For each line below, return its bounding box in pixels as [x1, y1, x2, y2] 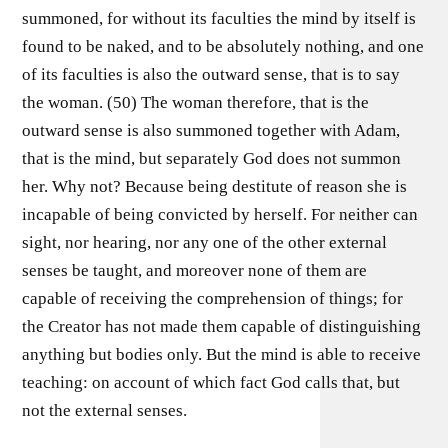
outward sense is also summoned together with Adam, [22, 120, 401, 140]
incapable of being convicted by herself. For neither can [22, 204, 419, 224]
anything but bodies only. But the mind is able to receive [22, 344, 422, 364]
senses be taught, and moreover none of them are [22, 260, 368, 280]
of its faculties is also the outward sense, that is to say [22, 64, 401, 84]
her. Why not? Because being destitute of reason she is [22, 176, 408, 196]
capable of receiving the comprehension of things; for [22, 288, 404, 308]
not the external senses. [22, 400, 188, 420]
